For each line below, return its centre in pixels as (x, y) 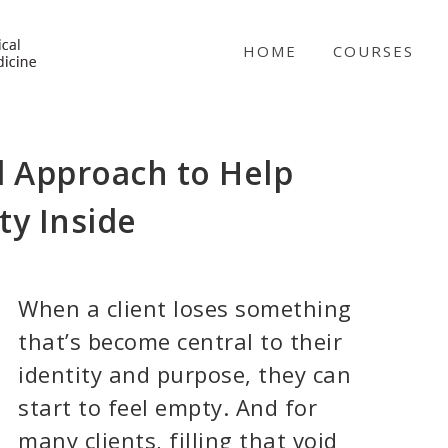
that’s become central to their (180, 341)
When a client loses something (185, 308)
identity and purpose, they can (184, 374)
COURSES (373, 51)
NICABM (98, 38)
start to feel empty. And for (167, 407)
